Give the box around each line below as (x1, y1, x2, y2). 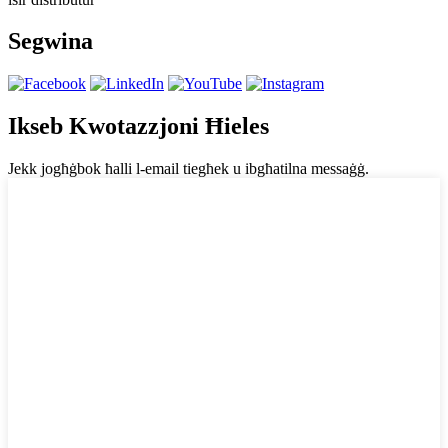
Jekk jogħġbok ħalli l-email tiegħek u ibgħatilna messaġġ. (8, 160, 369, 178)
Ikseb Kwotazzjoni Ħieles (8, 113, 269, 140)
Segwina (8, 28, 93, 55)
